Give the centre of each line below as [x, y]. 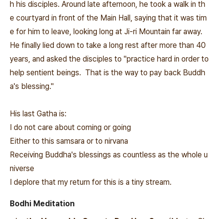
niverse [22, 168]
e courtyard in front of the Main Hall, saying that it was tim [108, 18]
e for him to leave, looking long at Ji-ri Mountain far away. [106, 32]
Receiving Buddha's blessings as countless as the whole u [109, 155]
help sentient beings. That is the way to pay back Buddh [108, 73]
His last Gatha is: [38, 114]
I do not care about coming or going [70, 127]
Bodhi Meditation [44, 204]
